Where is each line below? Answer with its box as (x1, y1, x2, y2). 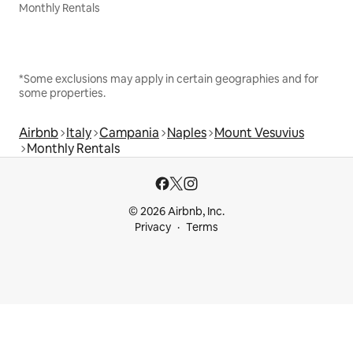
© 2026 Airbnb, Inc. (128, 204, 225, 218)
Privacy (135, 220, 171, 234)
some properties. (19, 85, 106, 100)
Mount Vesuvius (214, 124, 304, 141)
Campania (99, 124, 159, 141)
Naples (167, 124, 206, 141)
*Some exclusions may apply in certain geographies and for (19, 71, 318, 86)
